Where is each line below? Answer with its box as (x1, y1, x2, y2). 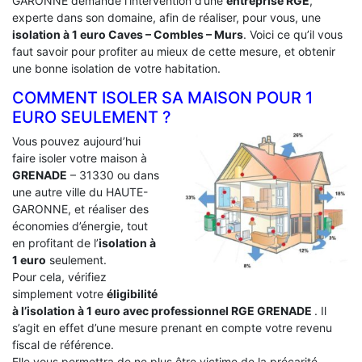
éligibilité (107, 287, 158, 301)
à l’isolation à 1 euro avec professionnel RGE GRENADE (12, 304, 314, 318)
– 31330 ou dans (67, 168, 159, 183)
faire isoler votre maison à (12, 151, 147, 166)
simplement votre (12, 287, 107, 301)
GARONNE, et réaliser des (12, 202, 149, 217)
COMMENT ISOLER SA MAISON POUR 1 (12, 88, 313, 108)
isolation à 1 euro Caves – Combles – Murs (12, 27, 243, 42)
